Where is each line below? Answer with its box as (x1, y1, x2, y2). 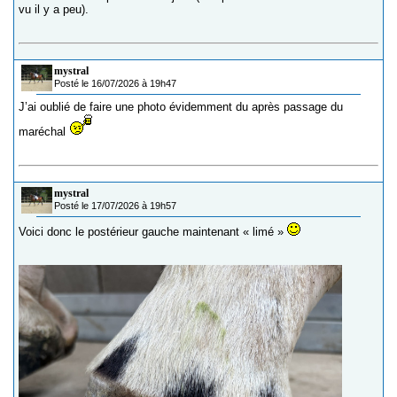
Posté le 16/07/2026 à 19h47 (54, 78, 176, 90)
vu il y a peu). (19, 3, 89, 17)
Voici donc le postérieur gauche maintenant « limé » (19, 225, 287, 239)
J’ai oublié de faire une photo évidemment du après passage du (19, 100, 343, 114)
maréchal (19, 125, 69, 139)
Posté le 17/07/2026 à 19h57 (54, 200, 176, 212)
